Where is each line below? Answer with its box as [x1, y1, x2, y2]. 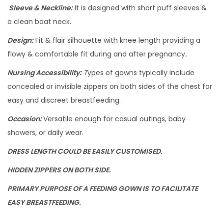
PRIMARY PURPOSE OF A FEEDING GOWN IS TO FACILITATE [7, 184, 198, 194]
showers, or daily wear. [7, 128, 83, 138]
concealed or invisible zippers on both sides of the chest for [7, 82, 212, 92]
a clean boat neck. [7, 17, 71, 27]
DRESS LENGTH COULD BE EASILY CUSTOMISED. [7, 146, 163, 157]
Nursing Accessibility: [7, 68, 82, 78]
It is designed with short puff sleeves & [73, 3, 207, 13]
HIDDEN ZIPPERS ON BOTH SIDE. [7, 165, 111, 175]
